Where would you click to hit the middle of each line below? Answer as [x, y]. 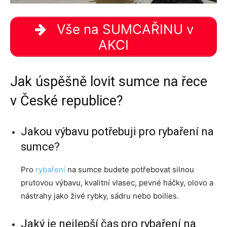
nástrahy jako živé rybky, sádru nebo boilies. [100, 196]
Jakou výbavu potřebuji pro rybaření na [117, 132]
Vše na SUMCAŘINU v [123, 29]
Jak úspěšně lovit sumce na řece [109, 82]
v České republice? [67, 101]
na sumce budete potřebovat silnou [130, 170]
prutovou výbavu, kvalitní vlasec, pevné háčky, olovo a [117, 183]
